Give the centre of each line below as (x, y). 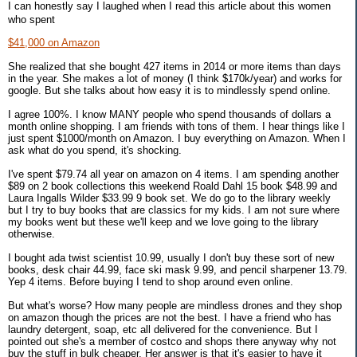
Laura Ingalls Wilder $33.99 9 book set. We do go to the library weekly (169, 198)
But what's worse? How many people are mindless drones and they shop (175, 305)
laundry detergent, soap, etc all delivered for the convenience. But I (163, 329)
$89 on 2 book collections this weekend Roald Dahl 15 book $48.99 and (173, 186)
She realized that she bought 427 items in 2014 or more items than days (175, 66)
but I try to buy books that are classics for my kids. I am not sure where (174, 210)
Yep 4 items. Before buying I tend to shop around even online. (151, 281)
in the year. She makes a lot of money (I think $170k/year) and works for (175, 78)
